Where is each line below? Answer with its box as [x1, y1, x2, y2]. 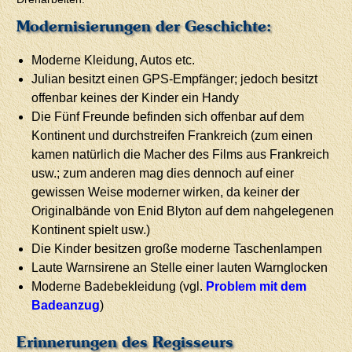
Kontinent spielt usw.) [31, 223, 151, 237]
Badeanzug [31, 299, 101, 313]
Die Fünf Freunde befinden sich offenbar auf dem [31, 110, 305, 124]
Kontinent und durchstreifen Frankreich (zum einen [31, 129, 313, 143]
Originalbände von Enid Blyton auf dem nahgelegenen [31, 204, 335, 218]
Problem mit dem [206, 280, 307, 294]
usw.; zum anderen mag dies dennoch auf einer [31, 167, 295, 181]
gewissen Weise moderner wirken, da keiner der [31, 185, 300, 200]
